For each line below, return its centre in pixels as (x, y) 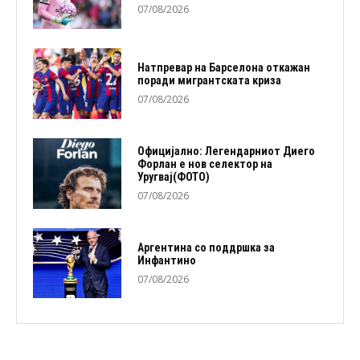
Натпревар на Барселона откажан (223, 68)
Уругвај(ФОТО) (173, 177)
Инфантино (166, 260)
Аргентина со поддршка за (206, 247)
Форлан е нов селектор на (205, 164)
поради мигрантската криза (209, 81)
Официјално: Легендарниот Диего (226, 151)
